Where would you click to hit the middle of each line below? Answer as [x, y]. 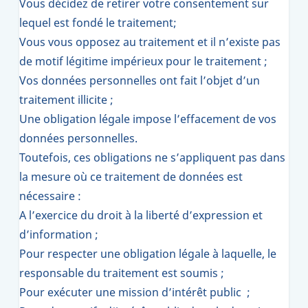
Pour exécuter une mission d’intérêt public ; [135, 292]
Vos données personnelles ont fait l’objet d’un [140, 80]
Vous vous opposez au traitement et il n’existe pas [150, 42]
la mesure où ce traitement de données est [131, 177]
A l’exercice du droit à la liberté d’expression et [141, 215]
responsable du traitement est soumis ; [122, 273]
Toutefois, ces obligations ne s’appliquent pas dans [152, 157]
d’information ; [59, 234]
